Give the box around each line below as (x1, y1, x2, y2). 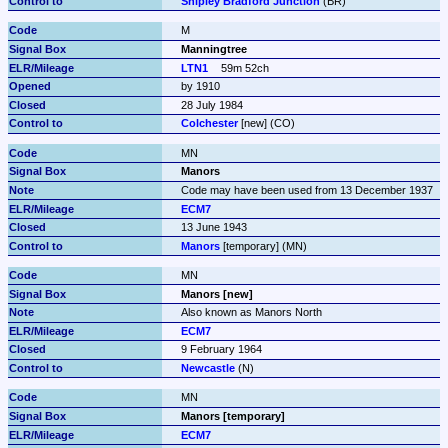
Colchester (180, 117, 238, 130)
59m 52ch (221, 61, 270, 74)
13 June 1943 (180, 221, 247, 234)
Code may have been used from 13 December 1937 (180, 183, 433, 196)
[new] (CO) (237, 117, 295, 130)
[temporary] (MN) (219, 239, 307, 252)
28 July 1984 (180, 98, 243, 111)
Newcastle (180, 362, 235, 375)
